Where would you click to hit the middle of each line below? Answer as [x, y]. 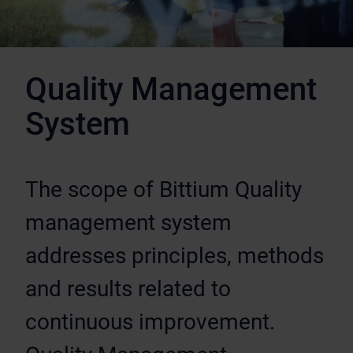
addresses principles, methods [175, 256]
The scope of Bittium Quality [163, 190]
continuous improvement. [150, 322]
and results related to [128, 289]
